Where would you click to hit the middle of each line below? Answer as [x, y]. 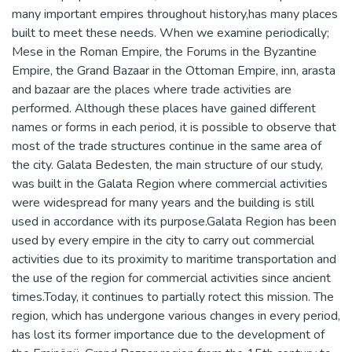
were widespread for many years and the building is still [163, 202]
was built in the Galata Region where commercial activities [170, 183]
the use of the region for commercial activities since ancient [171, 278]
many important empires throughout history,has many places [175, 14]
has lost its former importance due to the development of [168, 334]
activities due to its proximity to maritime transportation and [174, 259]
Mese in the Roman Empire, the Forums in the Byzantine [164, 51]
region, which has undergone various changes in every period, [176, 315]
